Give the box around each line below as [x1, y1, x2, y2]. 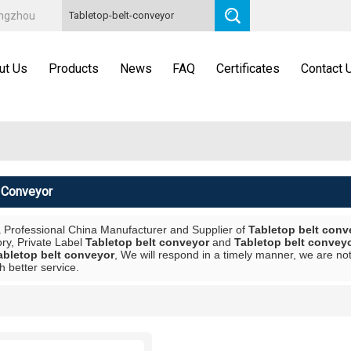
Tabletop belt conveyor [85, 236, 209, 248]
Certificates [215, 61, 280, 76]
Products [48, 61, 99, 76]
